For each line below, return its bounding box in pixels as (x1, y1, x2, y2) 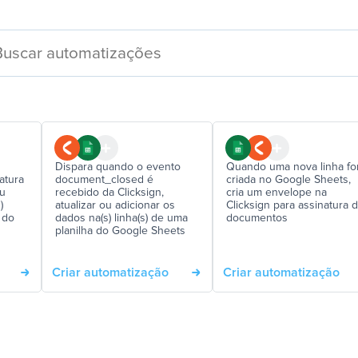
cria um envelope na (226, 187, 327, 198)
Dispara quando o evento (55, 161, 181, 173)
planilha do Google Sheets (55, 225, 185, 237)
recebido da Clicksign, (55, 187, 164, 198)
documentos (226, 213, 288, 224)
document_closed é (55, 174, 153, 185)
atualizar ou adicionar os (55, 200, 175, 211)
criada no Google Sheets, (226, 174, 351, 185)
